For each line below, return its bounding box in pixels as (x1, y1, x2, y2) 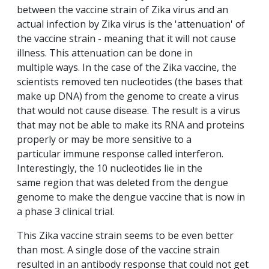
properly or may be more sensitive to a (17, 133, 192, 147)
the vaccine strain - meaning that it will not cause (17, 32, 236, 46)
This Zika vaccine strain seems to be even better (17, 229, 234, 243)
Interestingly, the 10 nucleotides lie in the (17, 162, 202, 175)
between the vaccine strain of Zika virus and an (17, 3, 228, 17)
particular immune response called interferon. (17, 147, 223, 161)
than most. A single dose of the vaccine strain (17, 243, 220, 257)
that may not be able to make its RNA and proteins (17, 118, 244, 132)
